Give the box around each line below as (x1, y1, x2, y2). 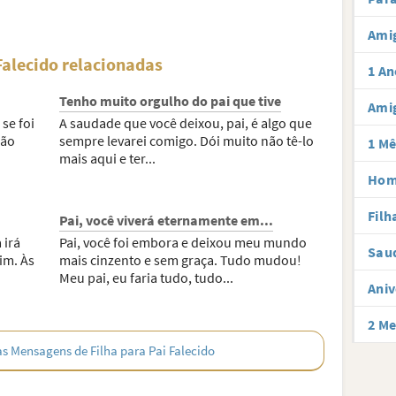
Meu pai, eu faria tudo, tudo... (59, 269, 234, 286)
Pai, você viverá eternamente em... (59, 211, 274, 229)
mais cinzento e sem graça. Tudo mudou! (59, 251, 302, 269)
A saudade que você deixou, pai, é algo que (59, 114, 313, 132)
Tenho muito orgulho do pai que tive (59, 92, 282, 110)
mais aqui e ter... (59, 149, 156, 167)
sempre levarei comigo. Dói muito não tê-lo (59, 132, 315, 149)
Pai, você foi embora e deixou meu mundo (59, 233, 308, 251)
